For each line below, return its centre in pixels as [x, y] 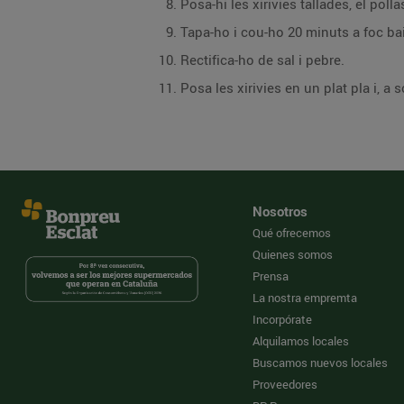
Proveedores [285, 384]
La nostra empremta [305, 298]
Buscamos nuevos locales [320, 363]
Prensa [271, 276]
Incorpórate [282, 319]
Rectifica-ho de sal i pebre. [262, 60]
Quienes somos [293, 254]
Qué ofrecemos [292, 233]
